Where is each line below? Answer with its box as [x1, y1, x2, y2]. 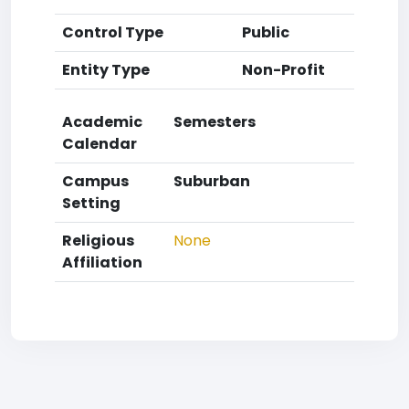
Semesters [173, 111, 256, 132]
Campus [62, 171, 129, 192]
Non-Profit [242, 59, 325, 80]
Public [242, 22, 289, 43]
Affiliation [62, 252, 142, 273]
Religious [62, 230, 134, 251]
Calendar [62, 133, 137, 154]
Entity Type [62, 59, 150, 80]
